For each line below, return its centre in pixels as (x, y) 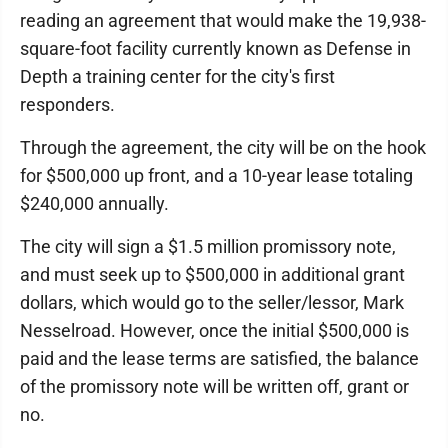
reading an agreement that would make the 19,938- (223, 20)
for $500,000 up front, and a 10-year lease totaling (216, 175)
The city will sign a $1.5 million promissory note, (208, 246)
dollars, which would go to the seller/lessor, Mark (212, 302)
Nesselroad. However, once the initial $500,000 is (214, 330)
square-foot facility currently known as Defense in (215, 48)
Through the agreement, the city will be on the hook (223, 147)
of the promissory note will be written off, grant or (214, 386)
